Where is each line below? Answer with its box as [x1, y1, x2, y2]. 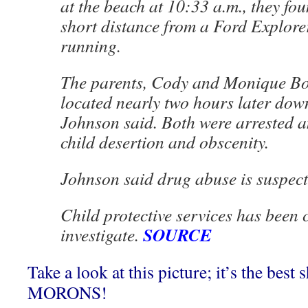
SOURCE [143, 222, 212, 247]
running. [60, 34, 121, 57]
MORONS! [27, 280, 107, 304]
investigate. [60, 223, 143, 246]
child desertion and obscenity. [60, 130, 269, 153]
